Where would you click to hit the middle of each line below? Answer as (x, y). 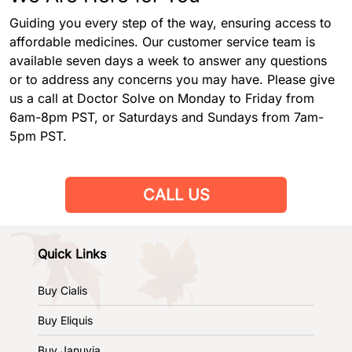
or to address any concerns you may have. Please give (172, 79)
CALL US (176, 194)
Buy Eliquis (65, 320)
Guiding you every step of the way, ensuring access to (170, 22)
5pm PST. (38, 136)
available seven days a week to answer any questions (168, 60)
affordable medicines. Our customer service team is (162, 41)
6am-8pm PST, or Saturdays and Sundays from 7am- (167, 117)
